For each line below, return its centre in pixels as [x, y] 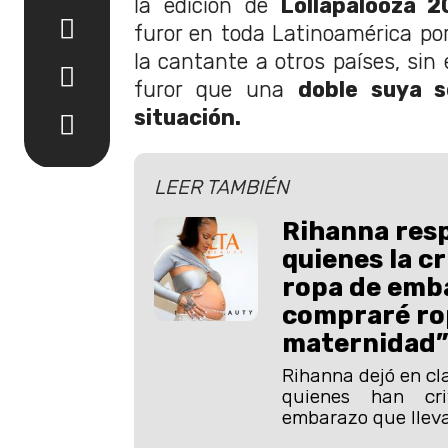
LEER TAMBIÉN [221, 187]
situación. [187, 117]
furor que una [216, 89]
